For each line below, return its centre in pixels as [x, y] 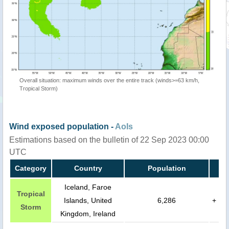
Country [88, 168]
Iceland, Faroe [88, 187]
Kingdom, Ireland [88, 213]
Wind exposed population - [62, 126]
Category [31, 168]
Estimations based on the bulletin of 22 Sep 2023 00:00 [109, 140]
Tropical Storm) [39, 88]
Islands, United [88, 200]
